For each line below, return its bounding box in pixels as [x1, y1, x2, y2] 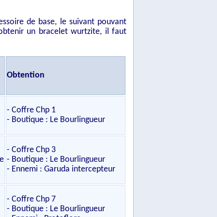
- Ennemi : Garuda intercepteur [7, 165, 115, 174]
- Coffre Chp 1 [7, 106, 56, 115]
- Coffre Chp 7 [7, 195, 56, 204]
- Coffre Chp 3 [7, 145, 56, 155]
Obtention [7, 71, 45, 80]
